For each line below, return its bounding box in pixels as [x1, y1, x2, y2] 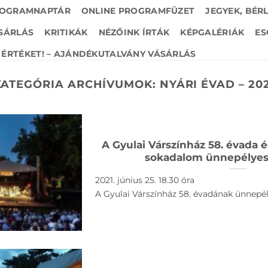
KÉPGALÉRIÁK [180, 27, 245, 38]
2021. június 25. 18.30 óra [95, 175, 194, 186]
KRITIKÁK [44, 27, 88, 38]
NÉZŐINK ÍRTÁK [98, 27, 170, 38]
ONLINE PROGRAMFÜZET [81, 5, 195, 16]
